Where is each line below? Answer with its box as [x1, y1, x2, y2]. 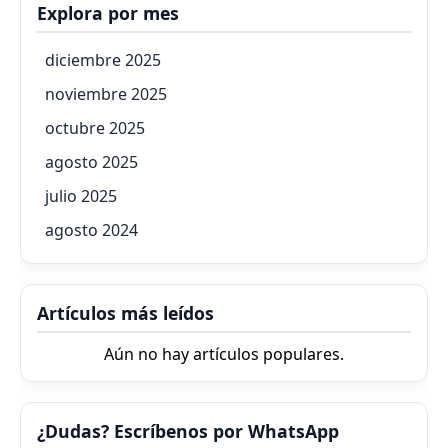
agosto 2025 [45, 150, 138, 173]
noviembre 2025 [45, 82, 167, 105]
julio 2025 [45, 184, 117, 207]
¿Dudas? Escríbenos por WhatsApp [37, 418, 339, 443]
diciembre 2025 [45, 48, 161, 71]
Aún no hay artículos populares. [104, 342, 344, 365]
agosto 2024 [45, 218, 138, 241]
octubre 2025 [45, 116, 145, 139]
